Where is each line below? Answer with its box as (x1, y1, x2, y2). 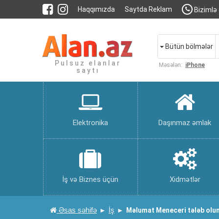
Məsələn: (159, 62, 182, 68)
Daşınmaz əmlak (158, 118, 212, 127)
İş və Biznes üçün (62, 175, 119, 184)
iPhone (185, 62, 205, 68)
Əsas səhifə (57, 206, 97, 214)
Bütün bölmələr (165, 43, 213, 50)
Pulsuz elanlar (54, 59, 121, 67)
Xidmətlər (169, 175, 200, 184)
